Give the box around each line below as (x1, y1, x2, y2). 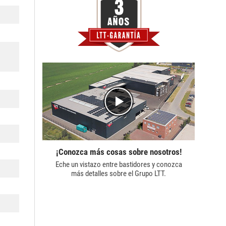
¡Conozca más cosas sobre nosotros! (55, 146, 182, 157)
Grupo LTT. (135, 168, 166, 178)
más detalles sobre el (71, 168, 135, 178)
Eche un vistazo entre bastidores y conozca (55, 159, 182, 169)
